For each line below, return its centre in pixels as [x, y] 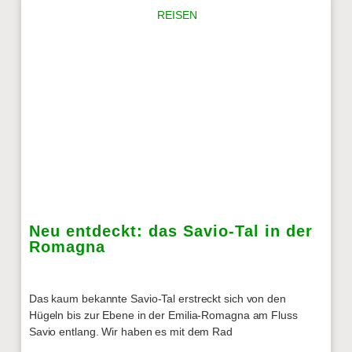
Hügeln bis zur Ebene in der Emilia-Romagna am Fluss [163, 315]
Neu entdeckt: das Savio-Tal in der [170, 231]
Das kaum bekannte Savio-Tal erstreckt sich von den [157, 298]
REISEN [177, 15]
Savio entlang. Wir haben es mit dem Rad [130, 331]
